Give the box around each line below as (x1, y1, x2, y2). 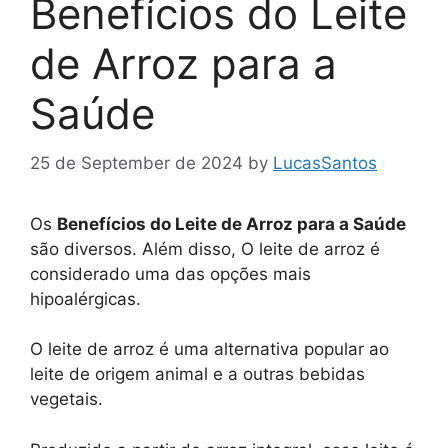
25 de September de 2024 (30, 152, 243, 173)
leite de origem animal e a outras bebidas (30, 364, 365, 385)
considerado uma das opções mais (30, 263, 311, 284)
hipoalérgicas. (30, 288, 141, 309)
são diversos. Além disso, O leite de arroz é (30, 238, 380, 259)
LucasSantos (273, 152, 377, 173)
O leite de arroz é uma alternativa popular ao (30, 339, 389, 360)
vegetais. (30, 389, 103, 410)
